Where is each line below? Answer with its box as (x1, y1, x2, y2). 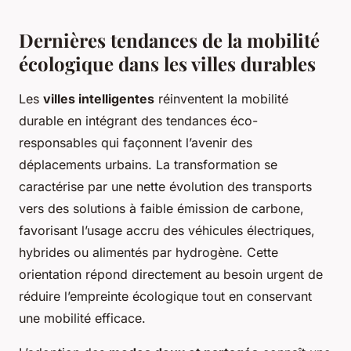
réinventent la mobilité (154, 91, 288, 107)
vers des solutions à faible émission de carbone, (19, 201, 304, 216)
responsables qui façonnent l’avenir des (19, 135, 252, 150)
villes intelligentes (43, 91, 154, 107)
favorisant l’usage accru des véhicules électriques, (19, 223, 315, 238)
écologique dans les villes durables (19, 51, 316, 76)
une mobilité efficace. (19, 310, 146, 326)
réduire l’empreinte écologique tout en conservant (19, 288, 312, 304)
